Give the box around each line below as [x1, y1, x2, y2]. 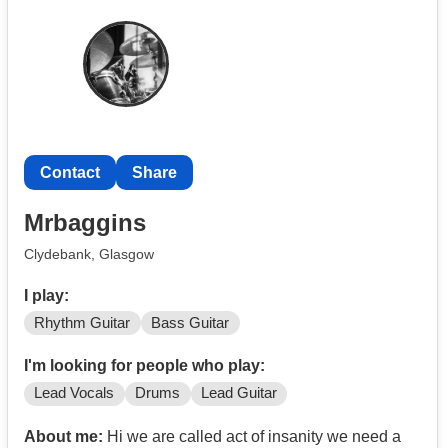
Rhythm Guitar [34, 314, 131, 331]
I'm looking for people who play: [24, 357, 265, 375]
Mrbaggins [24, 208, 146, 236]
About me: [24, 428, 103, 446]
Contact [40, 164, 100, 182]
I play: [24, 286, 69, 304]
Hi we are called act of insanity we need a [103, 428, 401, 446]
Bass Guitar [151, 314, 230, 331]
